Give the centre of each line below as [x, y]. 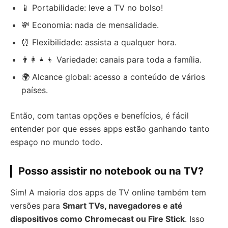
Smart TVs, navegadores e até [123, 205]
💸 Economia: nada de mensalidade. [90, 25]
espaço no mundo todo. [56, 142]
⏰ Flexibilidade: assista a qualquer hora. [99, 42]
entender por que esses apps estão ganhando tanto [110, 129]
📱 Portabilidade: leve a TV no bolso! [92, 7]
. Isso [195, 219]
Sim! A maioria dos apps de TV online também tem [108, 192]
